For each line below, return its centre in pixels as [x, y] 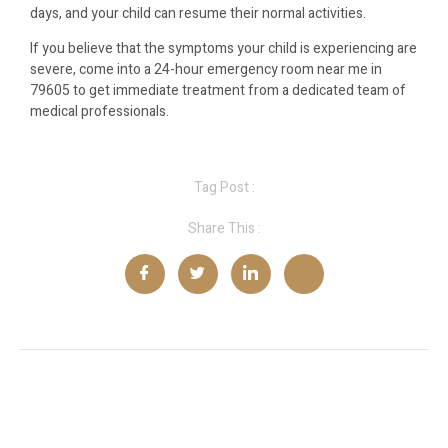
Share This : [224, 228]
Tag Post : [224, 187]
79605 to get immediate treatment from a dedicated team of [218, 91]
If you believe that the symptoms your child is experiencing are [223, 49]
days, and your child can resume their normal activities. [198, 13]
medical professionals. [99, 112]
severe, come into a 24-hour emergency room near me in [206, 70]
